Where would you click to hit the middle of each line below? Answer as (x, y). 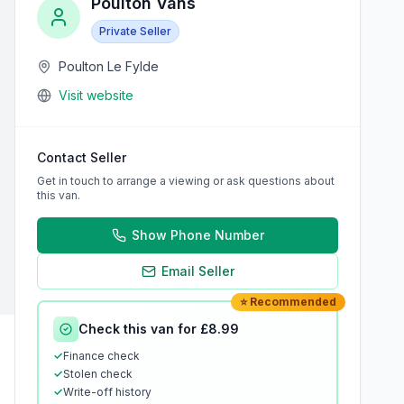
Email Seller (197, 271)
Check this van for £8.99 (159, 329)
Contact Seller (82, 157)
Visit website (96, 95)
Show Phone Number (197, 235)
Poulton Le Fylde (109, 66)
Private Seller (135, 31)
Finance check (101, 356)
